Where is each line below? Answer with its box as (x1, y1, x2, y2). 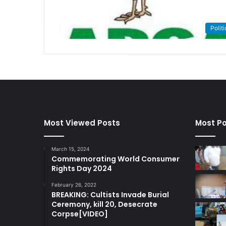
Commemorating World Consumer (51, 154, 180, 164)
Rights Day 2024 (51, 163, 112, 174)
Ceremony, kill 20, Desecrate (51, 199, 157, 210)
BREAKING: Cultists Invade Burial (51, 190, 169, 200)
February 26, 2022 (51, 182, 96, 188)
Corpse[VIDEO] (51, 209, 108, 219)
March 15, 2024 (51, 146, 89, 152)
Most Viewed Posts (44, 118, 120, 129)
